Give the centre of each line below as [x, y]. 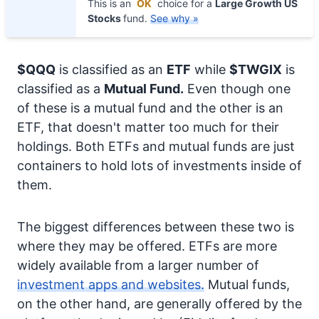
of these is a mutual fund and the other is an [150, 108]
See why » [174, 18]
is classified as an [111, 69]
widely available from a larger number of [138, 265]
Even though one [237, 89]
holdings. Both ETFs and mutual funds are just [156, 146]
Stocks [105, 18]
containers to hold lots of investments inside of [159, 166]
